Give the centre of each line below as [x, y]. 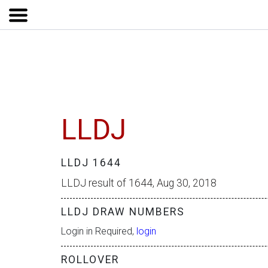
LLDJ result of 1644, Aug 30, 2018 [139, 183]
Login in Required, [99, 231]
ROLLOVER [90, 260]
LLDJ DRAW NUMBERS [123, 212]
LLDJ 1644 [91, 163]
